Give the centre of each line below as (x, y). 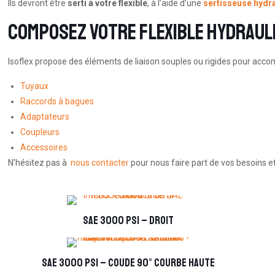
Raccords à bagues (57, 101)
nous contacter (100, 163)
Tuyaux (35, 86)
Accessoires (44, 147)
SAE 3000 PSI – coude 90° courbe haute (128, 263)
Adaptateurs (45, 117)
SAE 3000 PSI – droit (128, 220)
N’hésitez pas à (40, 163)
